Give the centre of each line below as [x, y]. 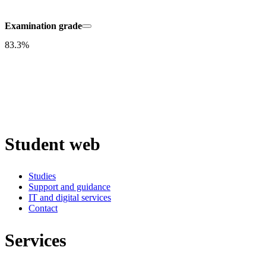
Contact [43, 208]
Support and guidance [69, 186]
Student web [53, 144]
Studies [42, 176]
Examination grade [43, 26]
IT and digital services [70, 197]
